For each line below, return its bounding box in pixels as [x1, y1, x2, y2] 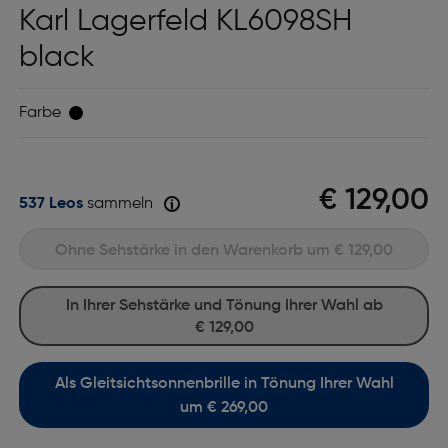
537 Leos [18, 196, 83, 213]
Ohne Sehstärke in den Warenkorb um [68, 243, 334, 260]
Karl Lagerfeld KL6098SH [18, 7, 352, 38]
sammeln [82, 196, 157, 213]
